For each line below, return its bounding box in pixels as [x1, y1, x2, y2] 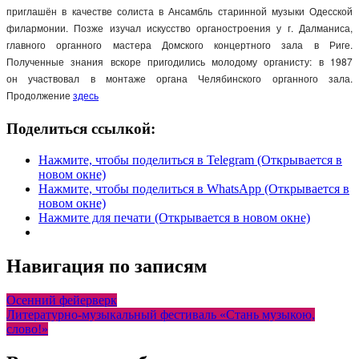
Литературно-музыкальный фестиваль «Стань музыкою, [6, 307, 315, 321]
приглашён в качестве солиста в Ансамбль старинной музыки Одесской [6, 4, 353, 18]
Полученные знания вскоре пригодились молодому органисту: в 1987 [6, 54, 353, 69]
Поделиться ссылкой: [6, 120, 155, 138]
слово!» [6, 321, 48, 336]
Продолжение [6, 88, 73, 103]
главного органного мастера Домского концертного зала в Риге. [6, 38, 353, 52]
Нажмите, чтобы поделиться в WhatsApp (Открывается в [38, 181, 349, 196]
